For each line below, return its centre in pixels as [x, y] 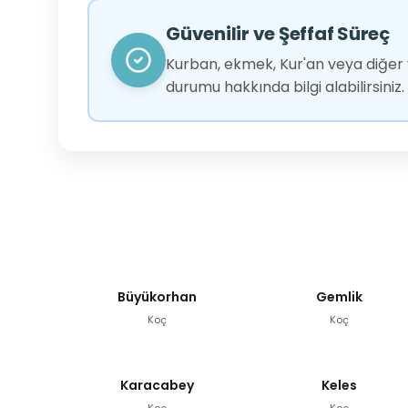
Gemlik [339, 296]
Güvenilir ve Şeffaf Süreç [278, 34]
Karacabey [157, 385]
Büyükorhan [157, 296]
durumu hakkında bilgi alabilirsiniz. [285, 87]
